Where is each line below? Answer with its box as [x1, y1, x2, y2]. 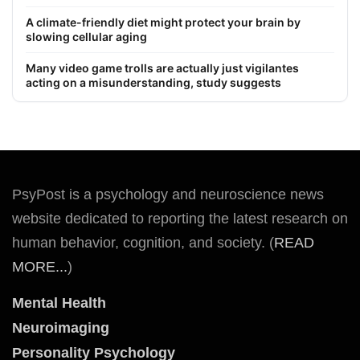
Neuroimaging [12, 319, 109, 336]
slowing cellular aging [26, 29, 147, 43]
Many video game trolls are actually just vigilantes [26, 60, 299, 75]
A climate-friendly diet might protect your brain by [26, 14, 301, 29]
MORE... [12, 258, 67, 275]
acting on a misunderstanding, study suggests [26, 75, 281, 89]
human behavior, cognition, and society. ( [12, 234, 274, 251]
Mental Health [12, 294, 106, 311]
